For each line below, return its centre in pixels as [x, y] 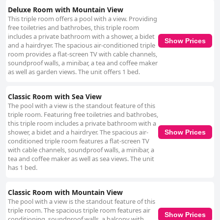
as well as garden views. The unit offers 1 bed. [74, 72]
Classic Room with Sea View [55, 97]
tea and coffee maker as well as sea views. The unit [81, 159]
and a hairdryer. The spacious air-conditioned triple [82, 45]
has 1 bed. [23, 168]
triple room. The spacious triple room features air [79, 210]
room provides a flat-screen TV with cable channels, [82, 54]
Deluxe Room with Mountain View [66, 10]
